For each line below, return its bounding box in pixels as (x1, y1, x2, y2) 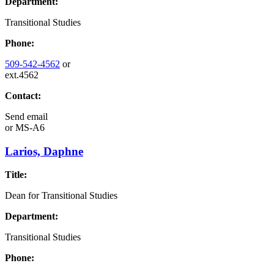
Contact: (5, 91, 41, 101)
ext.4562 (5, 70, 39, 80)
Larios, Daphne (5, 144, 83, 158)
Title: (5, 169, 27, 180)
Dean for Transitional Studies (5, 190, 117, 201)
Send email (5, 111, 48, 122)
